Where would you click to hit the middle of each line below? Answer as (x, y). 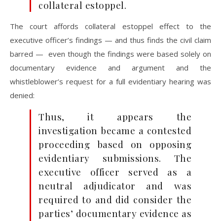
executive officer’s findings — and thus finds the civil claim (110, 40)
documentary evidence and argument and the (110, 68)
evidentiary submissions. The (115, 158)
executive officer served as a (115, 172)
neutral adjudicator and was (115, 185)
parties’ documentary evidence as (115, 213)
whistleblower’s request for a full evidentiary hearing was (110, 81)
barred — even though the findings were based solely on (110, 54)
